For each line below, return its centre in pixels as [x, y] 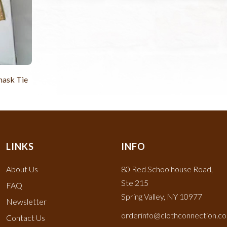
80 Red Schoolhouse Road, [167, 169]
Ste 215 [135, 182]
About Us [22, 169]
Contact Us [26, 217]
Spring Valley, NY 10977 [162, 196]
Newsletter [27, 201]
